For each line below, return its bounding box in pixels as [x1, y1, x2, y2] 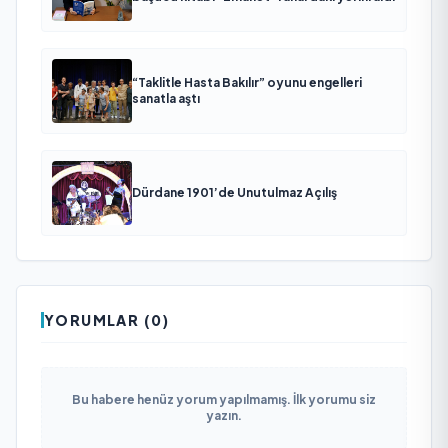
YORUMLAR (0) [44, 310, 170, 329]
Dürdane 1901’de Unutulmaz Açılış [132, 184, 337, 200]
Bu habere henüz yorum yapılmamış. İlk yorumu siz [72, 391, 376, 407]
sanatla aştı [132, 90, 200, 106]
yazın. [206, 407, 242, 423]
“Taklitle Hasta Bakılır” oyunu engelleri [132, 74, 362, 90]
